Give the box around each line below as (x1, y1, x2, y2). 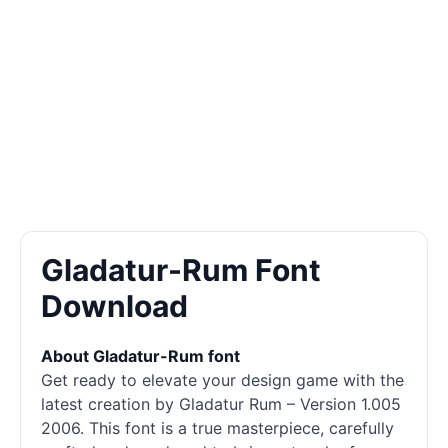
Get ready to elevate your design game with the (41, 370, 404, 390)
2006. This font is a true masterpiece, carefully (41, 418, 394, 438)
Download (41, 288, 188, 324)
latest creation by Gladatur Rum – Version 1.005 (41, 394, 401, 414)
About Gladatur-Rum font (41, 346, 240, 366)
